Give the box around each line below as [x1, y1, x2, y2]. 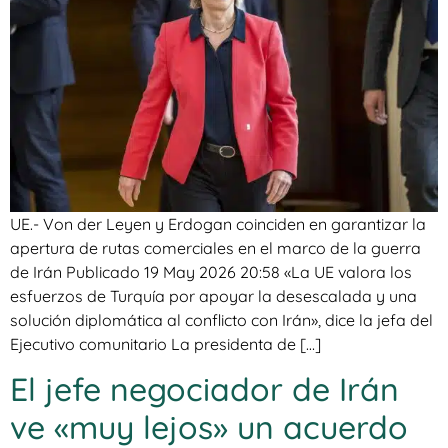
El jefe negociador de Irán [10, 369, 399, 410]
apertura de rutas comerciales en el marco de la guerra [10, 238, 421, 258]
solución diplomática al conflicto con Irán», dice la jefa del [10, 310, 433, 330]
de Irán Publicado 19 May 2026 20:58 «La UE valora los [10, 262, 412, 282]
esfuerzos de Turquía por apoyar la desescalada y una [10, 286, 417, 306]
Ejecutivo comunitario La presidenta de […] [10, 334, 321, 354]
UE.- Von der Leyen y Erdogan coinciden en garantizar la [10, 214, 426, 234]
